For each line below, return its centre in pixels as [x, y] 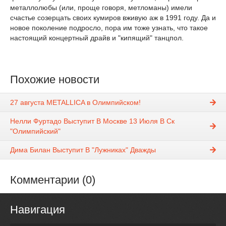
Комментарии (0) [53, 180]
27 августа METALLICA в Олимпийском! [75, 103]
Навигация [38, 210]
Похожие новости [55, 79]
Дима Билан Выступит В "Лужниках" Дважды [83, 150]
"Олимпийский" [35, 131]
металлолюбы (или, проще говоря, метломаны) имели [101, 8]
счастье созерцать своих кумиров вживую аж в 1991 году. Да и [113, 18]
